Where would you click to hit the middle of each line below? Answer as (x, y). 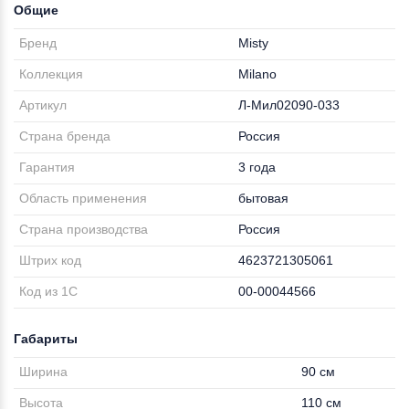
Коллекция (52, 74)
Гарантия (47, 167)
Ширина (44, 372)
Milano (258, 74)
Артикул (43, 105)
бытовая (264, 198)
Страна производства (84, 229)
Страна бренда (65, 136)
